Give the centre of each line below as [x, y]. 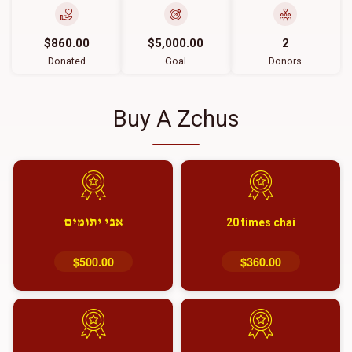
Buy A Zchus [176, 119]
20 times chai [260, 222]
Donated [66, 61]
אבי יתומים [93, 222]
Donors [286, 61]
